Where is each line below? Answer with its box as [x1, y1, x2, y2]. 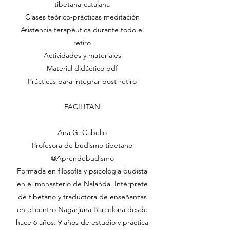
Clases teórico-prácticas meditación [25, 12, 140, 22]
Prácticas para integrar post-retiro [28, 76, 137, 86]
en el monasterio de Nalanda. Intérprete [16, 179, 148, 188]
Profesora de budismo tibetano [32, 141, 132, 150]
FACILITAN [64, 102, 100, 111]
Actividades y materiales [43, 51, 121, 60]
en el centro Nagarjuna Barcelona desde [16, 205, 148, 214]
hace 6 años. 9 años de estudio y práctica [16, 218, 148, 227]
